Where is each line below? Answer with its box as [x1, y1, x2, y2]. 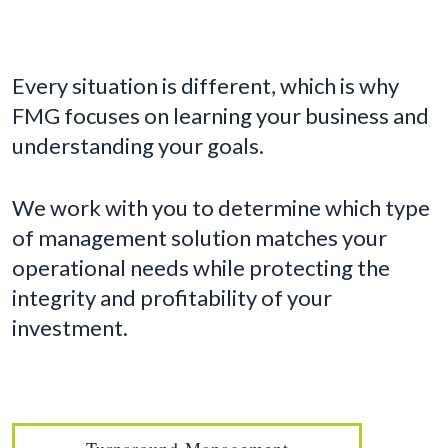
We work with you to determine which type [12, 194, 430, 222]
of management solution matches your [12, 224, 387, 252]
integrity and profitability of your [12, 284, 332, 312]
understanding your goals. [12, 132, 264, 160]
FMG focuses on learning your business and [12, 102, 429, 130]
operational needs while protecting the [12, 254, 390, 282]
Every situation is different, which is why [12, 72, 399, 100]
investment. [12, 314, 128, 342]
